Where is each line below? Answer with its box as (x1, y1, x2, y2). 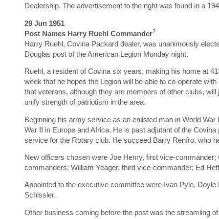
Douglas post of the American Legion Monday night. (24, 49, 188, 58)
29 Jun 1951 (24, 19, 65, 27)
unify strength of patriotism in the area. (24, 98, 146, 107)
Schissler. (24, 191, 56, 199)
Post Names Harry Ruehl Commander (24, 29, 153, 38)
